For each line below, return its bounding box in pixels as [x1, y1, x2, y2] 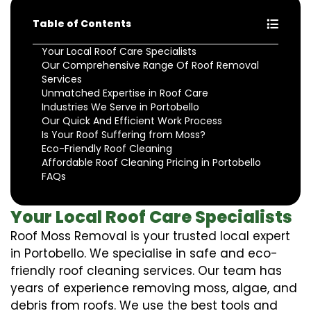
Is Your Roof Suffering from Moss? [42, 127, 205, 142]
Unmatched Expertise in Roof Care [42, 85, 208, 100]
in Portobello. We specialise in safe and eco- [10, 244, 278, 262]
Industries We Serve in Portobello [42, 99, 199, 114]
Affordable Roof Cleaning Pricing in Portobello [42, 155, 261, 169]
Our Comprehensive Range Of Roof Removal [42, 58, 259, 72]
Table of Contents [33, 16, 131, 31]
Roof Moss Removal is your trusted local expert [10, 227, 290, 244]
